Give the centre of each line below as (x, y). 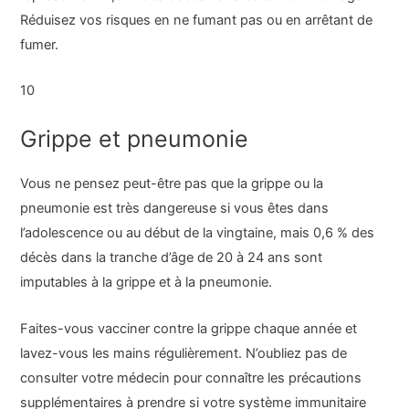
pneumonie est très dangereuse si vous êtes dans (175, 209)
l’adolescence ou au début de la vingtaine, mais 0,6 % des (198, 233)
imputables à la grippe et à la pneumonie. (147, 283)
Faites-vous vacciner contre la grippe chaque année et (189, 328)
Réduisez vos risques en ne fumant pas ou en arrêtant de (197, 20)
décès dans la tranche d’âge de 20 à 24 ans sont (172, 258)
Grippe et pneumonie (135, 139)
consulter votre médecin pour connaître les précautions (191, 378)
